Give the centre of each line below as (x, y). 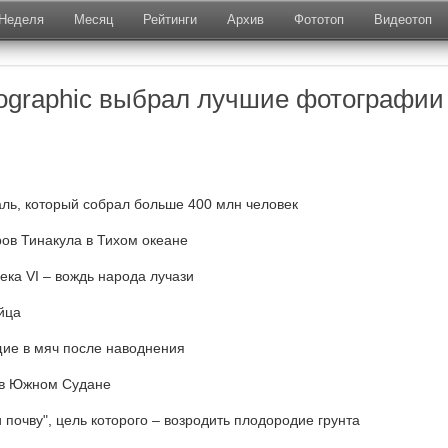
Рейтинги (170, 19)
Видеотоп (403, 19)
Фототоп (319, 19)
